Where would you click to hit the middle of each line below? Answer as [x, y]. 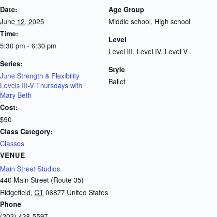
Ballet [117, 81]
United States [87, 192]
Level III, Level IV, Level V [148, 51]
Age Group [126, 9]
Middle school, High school [149, 21]
